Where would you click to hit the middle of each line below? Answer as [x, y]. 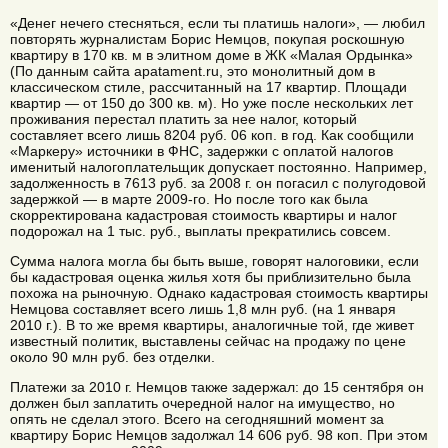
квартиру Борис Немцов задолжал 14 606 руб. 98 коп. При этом [219, 435]
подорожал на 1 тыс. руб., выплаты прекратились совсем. [200, 230]
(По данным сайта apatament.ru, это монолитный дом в [192, 70]
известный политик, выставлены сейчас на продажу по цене [208, 341]
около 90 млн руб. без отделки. [112, 357]
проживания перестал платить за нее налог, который [183, 118]
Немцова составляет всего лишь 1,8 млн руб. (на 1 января [203, 309]
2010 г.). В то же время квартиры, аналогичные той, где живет [212, 325]
